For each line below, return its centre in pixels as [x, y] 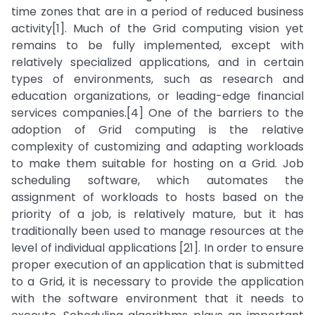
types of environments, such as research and [157, 79]
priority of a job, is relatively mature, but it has [157, 214]
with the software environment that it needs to [157, 298]
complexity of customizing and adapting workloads [157, 147]
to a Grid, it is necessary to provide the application [157, 282]
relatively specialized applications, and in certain [157, 62]
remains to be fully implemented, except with [157, 45]
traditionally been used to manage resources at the [157, 231]
